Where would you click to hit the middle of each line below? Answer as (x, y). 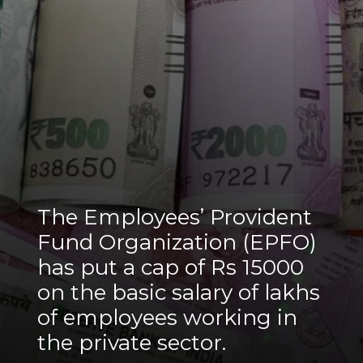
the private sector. (131, 343)
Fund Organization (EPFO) (177, 243)
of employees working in (167, 318)
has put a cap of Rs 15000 (170, 268)
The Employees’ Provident (174, 218)
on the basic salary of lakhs (178, 293)
